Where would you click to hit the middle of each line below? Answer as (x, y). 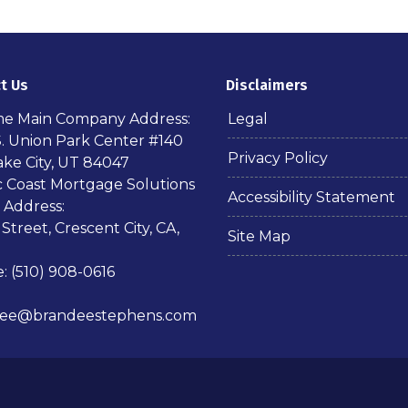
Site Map (260, 236)
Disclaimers (267, 85)
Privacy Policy (278, 158)
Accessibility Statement (312, 197)
